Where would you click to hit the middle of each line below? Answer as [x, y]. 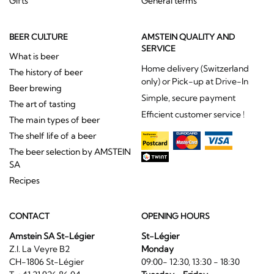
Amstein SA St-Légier [52, 236]
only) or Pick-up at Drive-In [194, 81]
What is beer [34, 56]
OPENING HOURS [175, 216]
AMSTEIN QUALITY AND [188, 36]
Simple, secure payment [188, 98]
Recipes [24, 180]
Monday [157, 249]
